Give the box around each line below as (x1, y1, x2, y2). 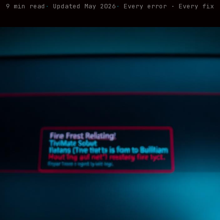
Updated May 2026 (53, 2, 116, 10)
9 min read (6, 2, 45, 10)
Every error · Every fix (124, 2, 214, 10)
